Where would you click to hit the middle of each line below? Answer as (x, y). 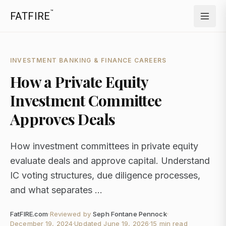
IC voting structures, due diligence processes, (105, 175)
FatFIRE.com (29, 214)
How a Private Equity (79, 82)
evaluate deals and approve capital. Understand (110, 161)
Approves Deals (63, 119)
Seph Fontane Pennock (130, 214)
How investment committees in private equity (104, 146)
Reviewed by (70, 214)
